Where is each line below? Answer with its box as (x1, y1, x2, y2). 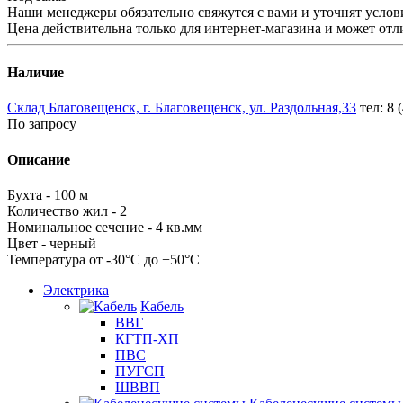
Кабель (140, 298, 184, 314)
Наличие (7, 65, 64, 81)
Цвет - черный (7, 235, 96, 251)
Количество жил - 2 (7, 202, 127, 219)
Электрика (43, 282, 109, 298)
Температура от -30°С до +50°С (7, 251, 200, 267)
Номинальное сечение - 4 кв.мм (7, 219, 202, 235)
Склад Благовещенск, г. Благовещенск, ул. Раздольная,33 (7, 100, 356, 116)
